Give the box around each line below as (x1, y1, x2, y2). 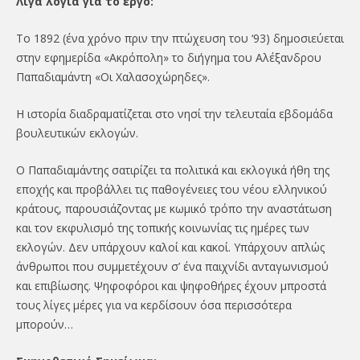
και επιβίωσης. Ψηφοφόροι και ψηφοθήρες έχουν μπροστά (15, 277, 326, 293)
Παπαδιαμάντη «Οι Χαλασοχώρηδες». (15, 68, 210, 84)
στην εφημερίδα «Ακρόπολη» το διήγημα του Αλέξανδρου (15, 49, 321, 65)
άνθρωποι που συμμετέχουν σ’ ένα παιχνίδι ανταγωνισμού (15, 258, 329, 274)
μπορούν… (15, 316, 73, 332)
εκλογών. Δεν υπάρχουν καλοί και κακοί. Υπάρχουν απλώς (15, 239, 325, 255)
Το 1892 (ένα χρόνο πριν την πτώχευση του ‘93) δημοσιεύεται (15, 30, 344, 46)
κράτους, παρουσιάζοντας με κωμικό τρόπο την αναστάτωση (15, 200, 332, 216)
